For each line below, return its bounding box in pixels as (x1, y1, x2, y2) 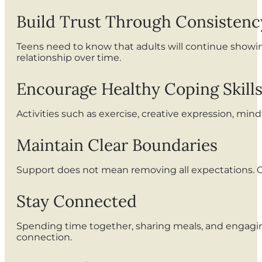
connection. (16, 232, 72, 243)
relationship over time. (16, 52, 121, 64)
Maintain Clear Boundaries (16, 135, 218, 156)
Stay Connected (16, 191, 137, 212)
